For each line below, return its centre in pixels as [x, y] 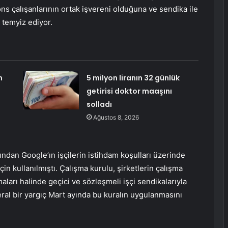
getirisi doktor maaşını [129, 91]
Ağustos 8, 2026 [116, 118]
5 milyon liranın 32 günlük [133, 78]
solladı [99, 105]
